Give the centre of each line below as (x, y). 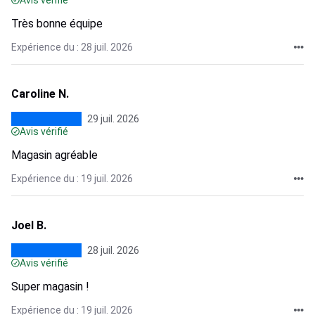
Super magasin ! (50, 287)
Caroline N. (40, 94)
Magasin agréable (54, 155)
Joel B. (29, 225)
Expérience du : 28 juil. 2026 (72, 47)
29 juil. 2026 (113, 119)
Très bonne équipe (57, 24)
